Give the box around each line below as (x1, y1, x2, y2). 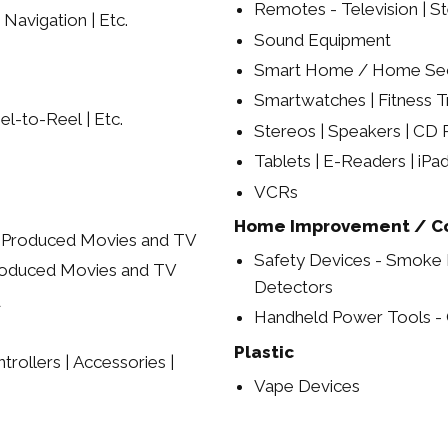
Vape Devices (253, 375, 360, 396)
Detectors (253, 277, 333, 298)
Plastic (233, 342, 294, 363)
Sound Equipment (253, 29, 391, 50)
